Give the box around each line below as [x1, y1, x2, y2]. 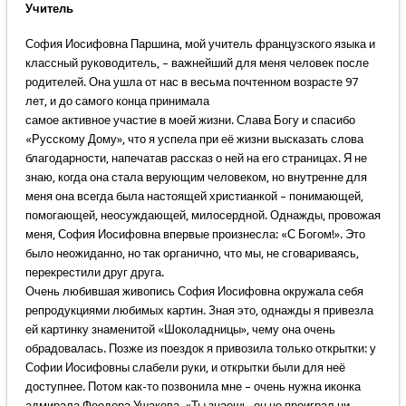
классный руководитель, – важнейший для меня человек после [24, 56, 369, 71]
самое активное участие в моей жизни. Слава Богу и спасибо [24, 113, 355, 128]
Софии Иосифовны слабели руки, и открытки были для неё [24, 361, 345, 375]
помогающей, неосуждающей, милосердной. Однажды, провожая [24, 208, 381, 223]
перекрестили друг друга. [24, 266, 164, 280]
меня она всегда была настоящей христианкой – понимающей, [24, 189, 363, 204]
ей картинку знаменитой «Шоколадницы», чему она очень [24, 323, 335, 337]
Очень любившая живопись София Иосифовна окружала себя [24, 285, 363, 299]
